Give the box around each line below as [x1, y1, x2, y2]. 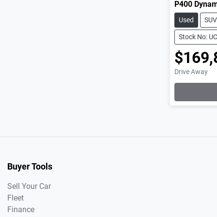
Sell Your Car [7, 181, 51, 191]
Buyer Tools [7, 161, 52, 171]
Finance [7, 204, 34, 214]
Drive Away [174, 67, 208, 76]
